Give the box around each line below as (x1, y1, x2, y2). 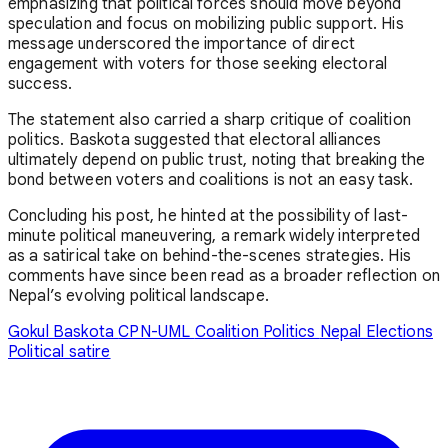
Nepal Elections (319, 321, 433, 342)
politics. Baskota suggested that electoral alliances (8, 129, 382, 150)
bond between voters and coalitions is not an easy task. (8, 169, 413, 190)
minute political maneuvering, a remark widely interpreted (8, 225, 421, 246)
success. (8, 73, 73, 94)
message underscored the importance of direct (8, 33, 356, 54)
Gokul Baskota (8, 321, 119, 342)
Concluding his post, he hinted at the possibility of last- (8, 205, 409, 226)
